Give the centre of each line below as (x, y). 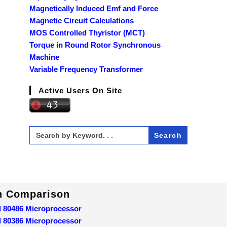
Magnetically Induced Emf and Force (94, 8)
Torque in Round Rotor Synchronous (95, 45)
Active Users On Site (80, 90)
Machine (44, 57)
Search (41, 129)
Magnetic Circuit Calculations (82, 20)
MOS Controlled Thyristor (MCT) (87, 32)
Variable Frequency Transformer (86, 69)
